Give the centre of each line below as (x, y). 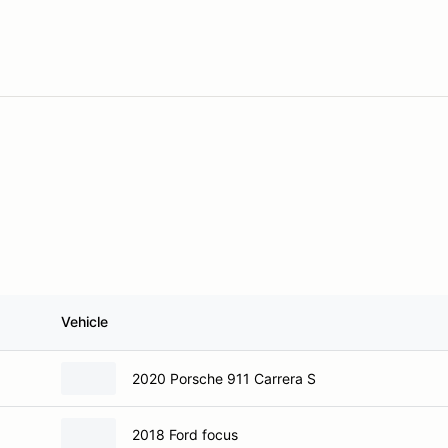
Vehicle (84, 321)
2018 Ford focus (185, 434)
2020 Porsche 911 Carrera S (224, 378)
